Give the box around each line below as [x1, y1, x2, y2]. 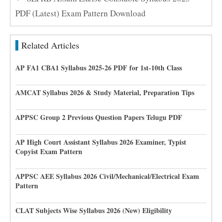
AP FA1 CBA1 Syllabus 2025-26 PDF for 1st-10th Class [15, 62, 182, 73]
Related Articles [21, 39, 79, 51]
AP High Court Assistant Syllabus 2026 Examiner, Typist [15, 136, 186, 147]
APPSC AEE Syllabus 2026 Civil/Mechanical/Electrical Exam [15, 170, 199, 181]
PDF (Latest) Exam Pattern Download [15, 7, 146, 19]
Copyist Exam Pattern [15, 146, 82, 157]
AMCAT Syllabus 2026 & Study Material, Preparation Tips [15, 87, 194, 98]
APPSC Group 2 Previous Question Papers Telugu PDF [15, 111, 182, 122]
